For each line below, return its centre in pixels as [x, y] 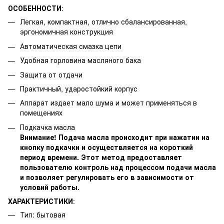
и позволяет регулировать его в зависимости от [107, 177]
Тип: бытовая [43, 215]
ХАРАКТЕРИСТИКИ [40, 201]
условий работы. [50, 187]
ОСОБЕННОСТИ [35, 8]
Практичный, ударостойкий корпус [79, 88]
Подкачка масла [47, 127]
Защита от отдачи [51, 74]
